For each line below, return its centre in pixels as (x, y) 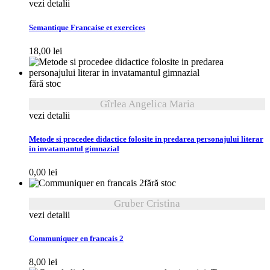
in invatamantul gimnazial (74, 149)
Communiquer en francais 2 (76, 239)
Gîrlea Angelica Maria (147, 104)
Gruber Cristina (147, 204)
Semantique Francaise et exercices (87, 27)
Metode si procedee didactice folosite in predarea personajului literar (146, 139)
